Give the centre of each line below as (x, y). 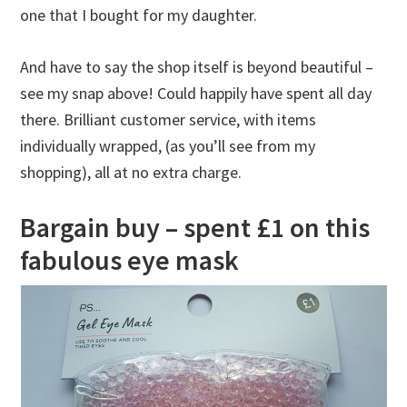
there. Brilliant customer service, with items (169, 120)
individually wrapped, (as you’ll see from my (168, 146)
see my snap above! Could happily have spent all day (196, 94)
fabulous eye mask (130, 260)
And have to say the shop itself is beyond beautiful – (197, 67)
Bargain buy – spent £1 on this (195, 228)
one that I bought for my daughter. (139, 15)
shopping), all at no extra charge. (131, 173)
